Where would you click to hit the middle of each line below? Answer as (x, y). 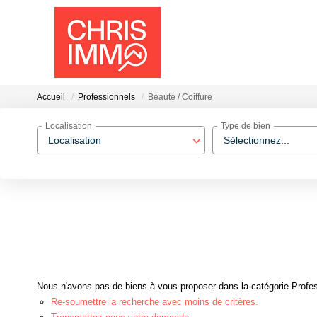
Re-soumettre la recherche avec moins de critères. (155, 301)
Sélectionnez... (257, 140)
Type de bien (246, 126)
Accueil (51, 97)
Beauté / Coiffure (180, 97)
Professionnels (106, 97)
